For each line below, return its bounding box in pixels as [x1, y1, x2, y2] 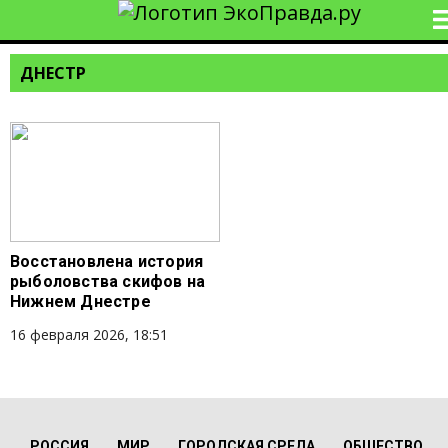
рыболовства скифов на [10, 272, 206, 291]
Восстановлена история [10, 252, 204, 271]
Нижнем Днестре [10, 292, 151, 311]
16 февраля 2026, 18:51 [10, 325, 168, 344]
